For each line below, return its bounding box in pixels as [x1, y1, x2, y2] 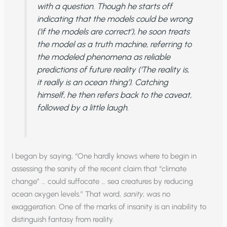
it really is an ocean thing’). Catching [36, 77, 168, 87]
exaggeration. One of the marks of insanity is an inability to [12, 202, 207, 211]
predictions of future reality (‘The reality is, [36, 64, 189, 74]
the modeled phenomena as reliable [36, 51, 170, 62]
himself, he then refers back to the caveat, [36, 89, 192, 100]
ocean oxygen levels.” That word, [12, 189, 124, 199]
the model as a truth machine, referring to [36, 39, 192, 49]
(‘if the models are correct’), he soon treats [36, 26, 190, 36]
